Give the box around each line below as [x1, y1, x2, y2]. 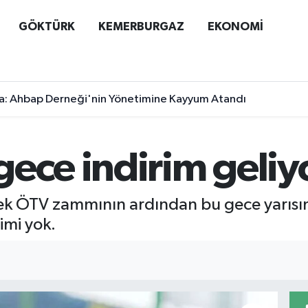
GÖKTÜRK [18, 20, 75, 32]
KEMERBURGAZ [98, 20, 184, 32]
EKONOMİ [207, 20, 263, 32]
